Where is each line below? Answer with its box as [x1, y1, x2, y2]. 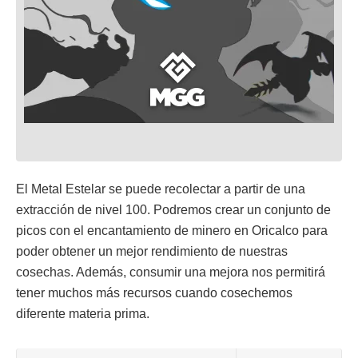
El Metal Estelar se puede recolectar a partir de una [16, 182, 305, 196]
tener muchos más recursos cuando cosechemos [16, 286, 292, 300]
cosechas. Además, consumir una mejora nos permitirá [16, 265, 325, 279]
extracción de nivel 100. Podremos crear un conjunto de [16, 203, 331, 217]
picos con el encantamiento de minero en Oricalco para [16, 224, 328, 237]
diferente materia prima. [16, 307, 149, 320]
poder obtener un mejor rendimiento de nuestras [16, 245, 288, 258]
